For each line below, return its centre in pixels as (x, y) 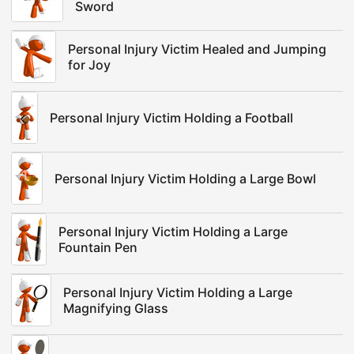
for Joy (89, 65)
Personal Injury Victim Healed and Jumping (197, 49)
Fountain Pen (98, 247)
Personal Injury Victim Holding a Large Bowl (185, 179)
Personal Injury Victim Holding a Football (171, 118)
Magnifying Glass (116, 308)
